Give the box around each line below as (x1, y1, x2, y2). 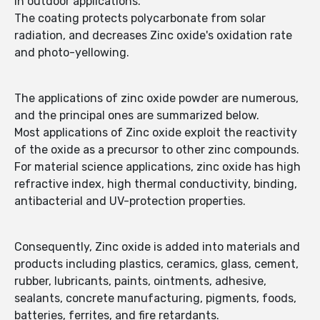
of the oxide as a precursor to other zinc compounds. (14, 143, 299, 157)
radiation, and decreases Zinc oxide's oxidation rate (14, 29, 292, 43)
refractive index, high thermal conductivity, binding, (14, 177, 297, 191)
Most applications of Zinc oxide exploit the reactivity (14, 126, 297, 140)
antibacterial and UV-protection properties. (14, 194, 246, 209)
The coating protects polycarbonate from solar (14, 11, 266, 26)
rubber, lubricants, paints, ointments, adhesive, (14, 274, 266, 289)
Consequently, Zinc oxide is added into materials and (14, 240, 300, 254)
